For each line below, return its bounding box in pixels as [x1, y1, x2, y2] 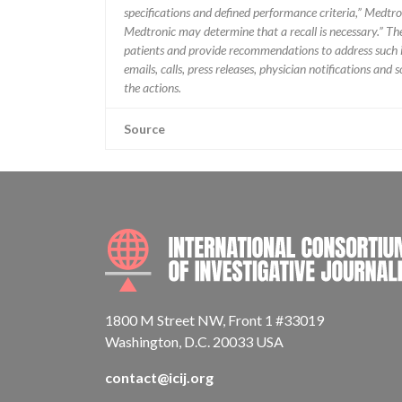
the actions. [124, 80, 181, 95]
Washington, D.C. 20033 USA [105, 333, 284, 350]
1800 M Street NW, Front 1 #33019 [105, 311, 324, 328]
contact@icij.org [105, 369, 214, 386]
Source [124, 121, 165, 136]
